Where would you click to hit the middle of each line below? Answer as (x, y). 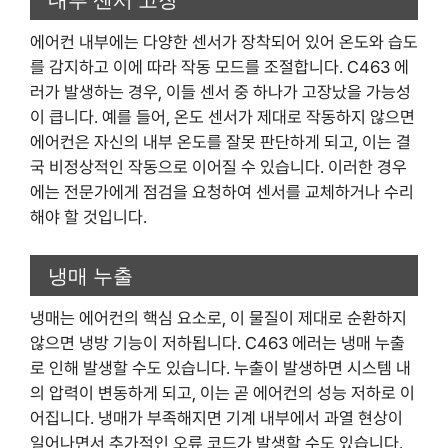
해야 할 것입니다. (88, 216)
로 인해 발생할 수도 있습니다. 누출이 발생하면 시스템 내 (220, 368)
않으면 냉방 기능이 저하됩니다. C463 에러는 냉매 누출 (217, 343)
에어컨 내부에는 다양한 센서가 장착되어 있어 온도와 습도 (224, 41)
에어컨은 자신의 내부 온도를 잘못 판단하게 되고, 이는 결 (220, 141)
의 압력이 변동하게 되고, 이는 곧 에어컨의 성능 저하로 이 (222, 393)
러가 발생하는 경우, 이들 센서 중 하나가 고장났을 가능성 (220, 91)
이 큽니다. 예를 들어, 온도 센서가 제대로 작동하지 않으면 (222, 116)
